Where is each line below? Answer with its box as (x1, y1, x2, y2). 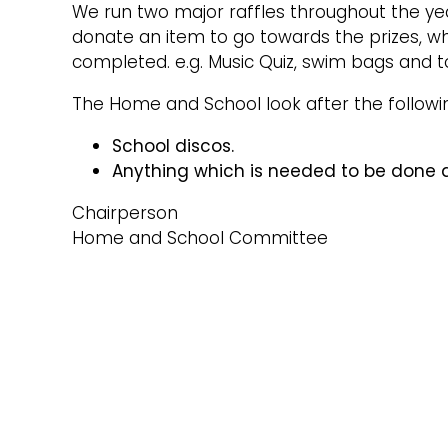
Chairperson (72, 200, 178, 225)
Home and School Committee (72, 225, 328, 250)
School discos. (112, 133, 234, 158)
